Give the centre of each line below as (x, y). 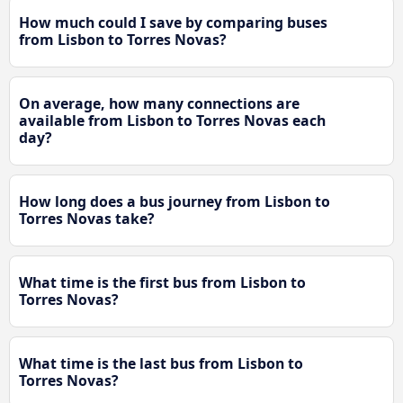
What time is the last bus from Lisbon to (161, 364)
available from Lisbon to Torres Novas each (172, 121)
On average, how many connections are (159, 104)
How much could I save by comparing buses (173, 23)
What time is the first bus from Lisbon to (162, 283)
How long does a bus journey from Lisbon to (175, 202)
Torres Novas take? (87, 219)
